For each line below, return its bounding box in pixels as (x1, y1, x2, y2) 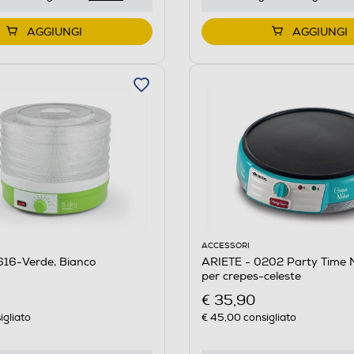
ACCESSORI (201, 241, 250, 251)
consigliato (240, 311, 296, 324)
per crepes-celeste (201, 269, 301, 284)
